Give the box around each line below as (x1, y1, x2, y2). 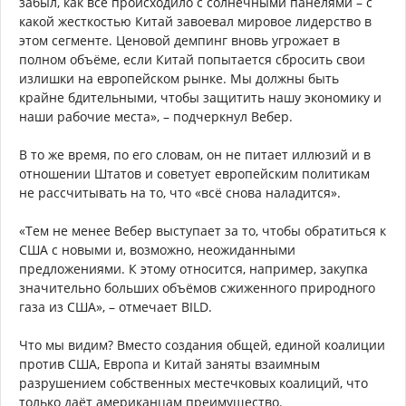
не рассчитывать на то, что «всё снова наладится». (19, 184, 341, 202)
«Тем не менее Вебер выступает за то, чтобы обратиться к (19, 222, 386, 240)
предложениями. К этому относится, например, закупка (19, 260, 368, 278)
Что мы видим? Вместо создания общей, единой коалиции (19, 336, 385, 354)
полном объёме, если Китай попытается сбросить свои (19, 51, 365, 69)
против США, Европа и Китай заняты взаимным (19, 355, 320, 373)
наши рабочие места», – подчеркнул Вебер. (19, 108, 293, 126)
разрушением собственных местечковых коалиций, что (19, 374, 368, 392)
